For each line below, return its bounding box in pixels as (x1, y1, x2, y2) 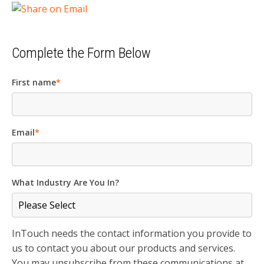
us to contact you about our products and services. (12, 241, 235, 255)
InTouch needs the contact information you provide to (12, 226, 252, 240)
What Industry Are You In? (12, 176, 119, 188)
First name (12, 76, 56, 88)
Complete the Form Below (12, 44, 151, 61)
